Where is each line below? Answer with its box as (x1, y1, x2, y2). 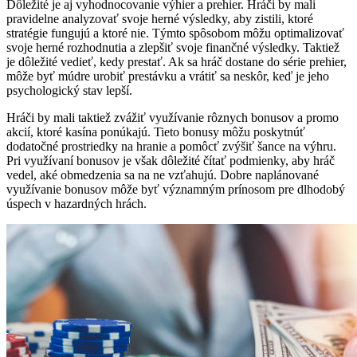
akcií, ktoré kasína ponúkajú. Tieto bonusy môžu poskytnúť (6, 124, 305, 139)
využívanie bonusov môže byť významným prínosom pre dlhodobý (6, 182, 345, 196)
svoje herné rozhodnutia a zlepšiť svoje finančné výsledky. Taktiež (6, 40, 339, 54)
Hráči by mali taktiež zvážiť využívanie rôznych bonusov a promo (6, 110, 339, 124)
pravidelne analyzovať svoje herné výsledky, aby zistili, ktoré (6, 11, 313, 25)
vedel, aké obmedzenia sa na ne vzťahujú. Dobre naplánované (6, 167, 319, 182)
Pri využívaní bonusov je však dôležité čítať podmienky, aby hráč (6, 153, 335, 167)
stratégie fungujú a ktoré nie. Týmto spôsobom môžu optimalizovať (6, 25, 344, 40)
